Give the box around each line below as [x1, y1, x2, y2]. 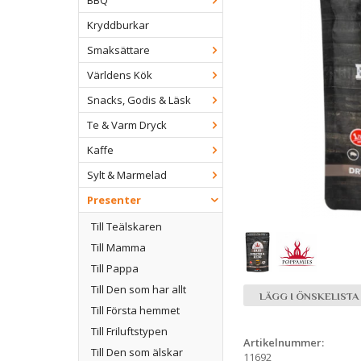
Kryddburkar [87, 18, 149, 33]
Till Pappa [91, 261, 139, 276]
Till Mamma [91, 240, 146, 255]
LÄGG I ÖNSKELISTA [259, 290, 359, 302]
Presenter [87, 193, 141, 208]
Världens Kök [87, 68, 152, 83]
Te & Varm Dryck [87, 118, 167, 133]
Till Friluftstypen [91, 324, 168, 339]
